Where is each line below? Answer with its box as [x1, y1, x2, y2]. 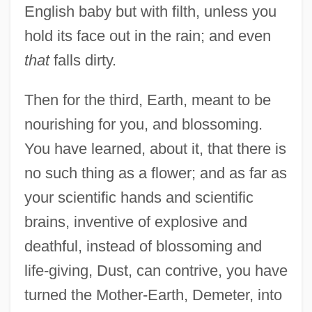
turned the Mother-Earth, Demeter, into [24, 286, 282, 304]
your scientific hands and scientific [24, 188, 253, 206]
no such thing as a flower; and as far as [24, 164, 287, 182]
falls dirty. [49, 51, 116, 69]
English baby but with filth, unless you [24, 2, 276, 20]
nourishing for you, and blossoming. [24, 115, 263, 133]
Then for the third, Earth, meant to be [24, 91, 271, 109]
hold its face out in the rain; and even [24, 26, 271, 45]
